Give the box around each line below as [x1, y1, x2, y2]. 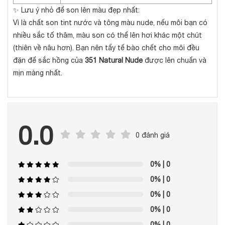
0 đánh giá [136, 131, 170, 139]
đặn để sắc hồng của [13, 56, 85, 65]
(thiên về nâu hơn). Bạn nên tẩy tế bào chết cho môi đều [13, 44, 199, 52]
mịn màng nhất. [13, 69, 62, 77]
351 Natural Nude [85, 56, 143, 65]
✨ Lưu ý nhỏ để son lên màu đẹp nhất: [13, 6, 140, 15]
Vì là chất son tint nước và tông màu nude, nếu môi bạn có [13, 19, 207, 27]
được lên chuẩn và [143, 56, 206, 65]
